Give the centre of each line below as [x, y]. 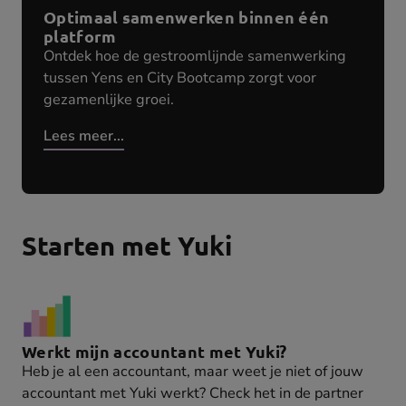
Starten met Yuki [127, 246]
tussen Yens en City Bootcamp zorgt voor [180, 78]
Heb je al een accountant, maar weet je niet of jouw [193, 372]
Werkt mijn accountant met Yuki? [155, 352]
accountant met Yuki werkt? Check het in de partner [193, 394]
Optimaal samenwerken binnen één [187, 17]
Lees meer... [84, 136]
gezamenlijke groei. [109, 100]
